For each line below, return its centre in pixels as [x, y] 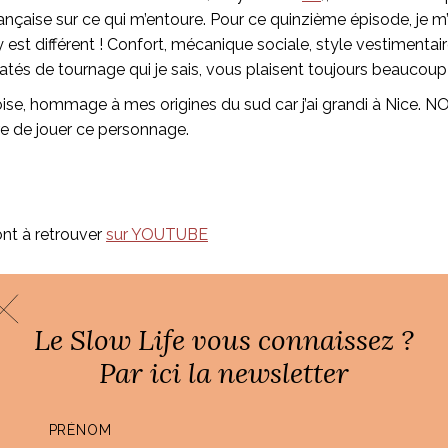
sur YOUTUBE [157, 234]
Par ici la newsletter [224, 373]
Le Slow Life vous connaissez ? [224, 340]
